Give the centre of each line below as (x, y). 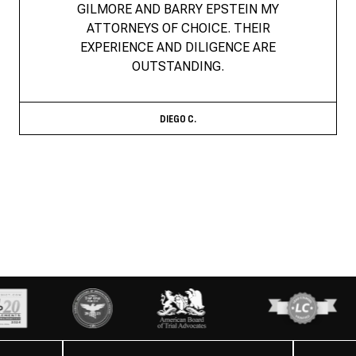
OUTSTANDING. (178, 67)
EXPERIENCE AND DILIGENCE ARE (178, 48)
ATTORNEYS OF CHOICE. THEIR (178, 29)
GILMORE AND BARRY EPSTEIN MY (178, 10)
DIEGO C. (178, 119)
